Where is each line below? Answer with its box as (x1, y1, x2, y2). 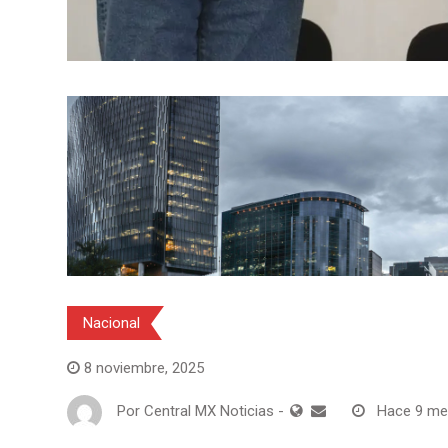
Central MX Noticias (144, 402, 274, 421)
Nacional (83, 313, 140, 332)
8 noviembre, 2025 (84, 358, 204, 377)
